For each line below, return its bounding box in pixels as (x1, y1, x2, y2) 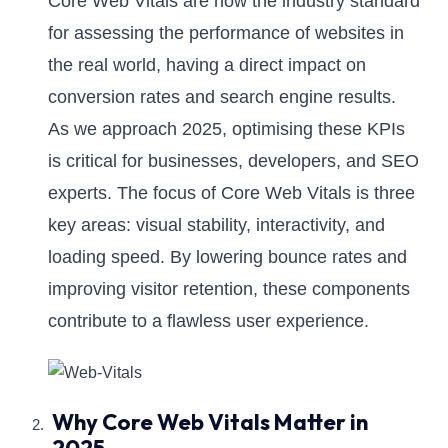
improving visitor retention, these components (48, 279, 410, 300)
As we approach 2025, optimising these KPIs (48, 119, 405, 140)
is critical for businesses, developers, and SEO (48, 151, 419, 172)
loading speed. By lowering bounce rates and (48, 247, 407, 268)
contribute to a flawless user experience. (48, 311, 369, 332)
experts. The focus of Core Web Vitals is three (48, 183, 415, 204)
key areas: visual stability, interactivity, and (48, 215, 385, 236)
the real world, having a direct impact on (48, 55, 366, 76)
